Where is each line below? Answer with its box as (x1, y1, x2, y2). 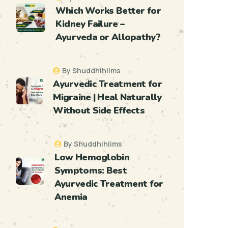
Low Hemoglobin (54, 151, 129, 163)
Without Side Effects (53, 104, 145, 117)
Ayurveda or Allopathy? (55, 31, 160, 43)
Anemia (54, 191, 88, 203)
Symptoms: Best (54, 164, 127, 177)
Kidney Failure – (55, 18, 125, 30)
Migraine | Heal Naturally (53, 91, 162, 103)
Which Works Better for (55, 5, 161, 17)
